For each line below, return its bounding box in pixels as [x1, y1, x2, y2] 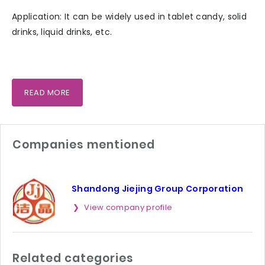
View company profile [84, 201, 173, 213]
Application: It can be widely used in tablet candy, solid [12, 10, 247, 22]
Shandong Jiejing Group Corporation [72, 182, 244, 195]
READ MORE [24, 86, 70, 98]
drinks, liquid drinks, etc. [12, 25, 112, 38]
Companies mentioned [12, 136, 155, 153]
